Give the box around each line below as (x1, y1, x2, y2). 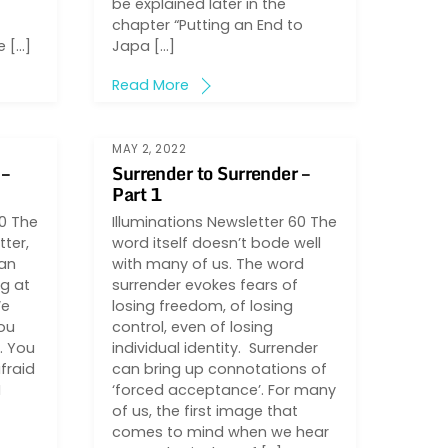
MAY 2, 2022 (112, 140, 187, 157)
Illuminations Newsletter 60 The (112, 211, 338, 232)
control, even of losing (112, 316, 274, 337)
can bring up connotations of (112, 358, 328, 379)
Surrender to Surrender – (112, 157, 310, 188)
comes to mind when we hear (112, 421, 330, 442)
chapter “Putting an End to (112, 14, 304, 35)
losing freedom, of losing (112, 295, 294, 316)
